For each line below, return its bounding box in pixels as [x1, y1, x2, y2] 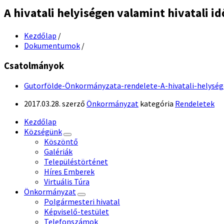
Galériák [44, 146, 72, 157]
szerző [62, 98, 86, 109]
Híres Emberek [44, 166, 94, 177]
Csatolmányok [4, 59, 64, 71]
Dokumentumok [24, 40, 80, 50]
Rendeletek [175, 98, 214, 109]
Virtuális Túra [44, 176, 89, 187]
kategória [140, 98, 175, 109]
